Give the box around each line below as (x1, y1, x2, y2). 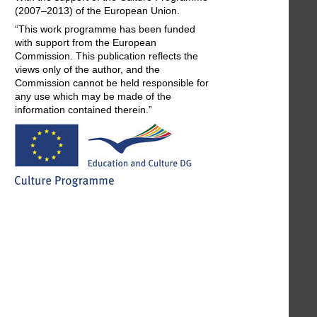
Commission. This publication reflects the (15, 50, 198, 62)
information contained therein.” (15, 104, 152, 116)
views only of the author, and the (15, 64, 160, 76)
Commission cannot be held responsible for (15, 77, 209, 89)
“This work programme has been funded (15, 23, 195, 35)
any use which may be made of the (15, 91, 171, 103)
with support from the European (15, 37, 156, 49)
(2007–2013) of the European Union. (15, 5, 180, 17)
